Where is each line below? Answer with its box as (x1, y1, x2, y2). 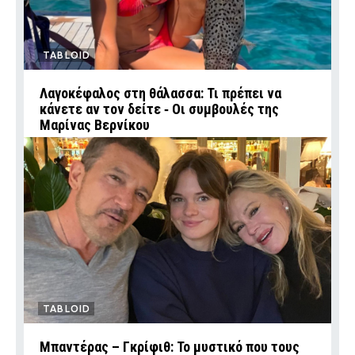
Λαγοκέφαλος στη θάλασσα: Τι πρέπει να (40, 85, 281, 102)
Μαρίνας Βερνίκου (40, 116, 150, 134)
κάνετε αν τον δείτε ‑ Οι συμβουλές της (40, 101, 279, 118)
